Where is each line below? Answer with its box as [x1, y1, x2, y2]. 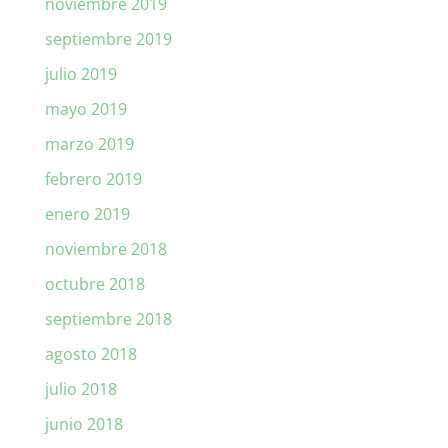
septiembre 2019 [44, 28, 172, 51]
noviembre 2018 [44, 238, 167, 261]
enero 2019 [44, 203, 130, 226]
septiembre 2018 [44, 308, 172, 331]
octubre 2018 [44, 273, 145, 296]
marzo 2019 [44, 133, 134, 156]
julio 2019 [44, 63, 117, 86]
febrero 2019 [44, 168, 142, 191]
